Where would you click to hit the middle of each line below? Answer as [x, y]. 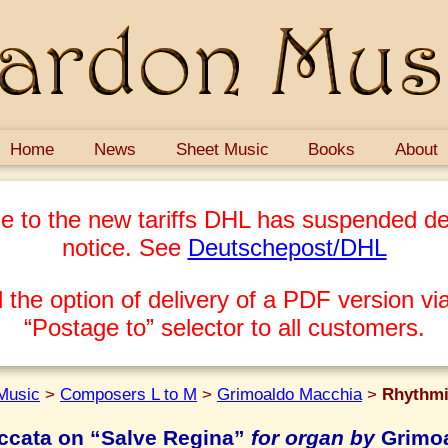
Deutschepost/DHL [287, 247]
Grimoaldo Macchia [289, 393]
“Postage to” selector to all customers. [224, 327]
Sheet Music [222, 148]
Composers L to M [128, 393]
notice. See [124, 247]
